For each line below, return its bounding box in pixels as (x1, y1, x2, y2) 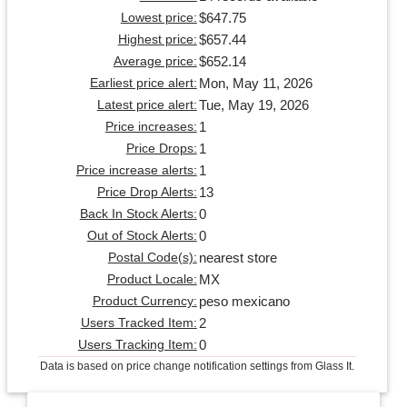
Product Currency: (92, 293, 197, 308)
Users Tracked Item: (80, 315, 197, 330)
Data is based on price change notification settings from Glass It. (39, 359, 354, 372)
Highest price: (117, 32, 197, 46)
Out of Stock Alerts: (86, 228, 197, 243)
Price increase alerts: (75, 163, 197, 177)
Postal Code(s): (107, 250, 197, 264)
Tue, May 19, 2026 (198, 96, 309, 113)
